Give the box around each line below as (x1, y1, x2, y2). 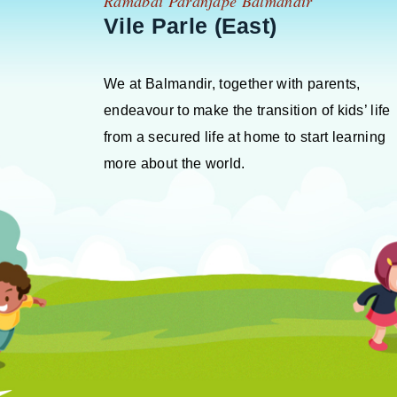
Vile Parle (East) (104, 12, 277, 38)
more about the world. (104, 155, 245, 171)
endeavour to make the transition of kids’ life (104, 102, 391, 118)
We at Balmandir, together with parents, (104, 75, 361, 91)
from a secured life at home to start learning (104, 128, 386, 144)
